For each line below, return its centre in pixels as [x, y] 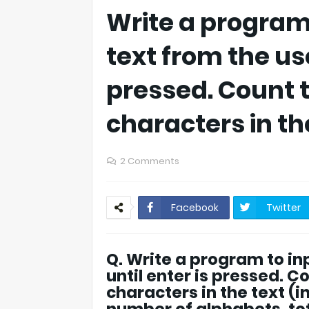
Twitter [283, 208]
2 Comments [150, 161]
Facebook [195, 208]
